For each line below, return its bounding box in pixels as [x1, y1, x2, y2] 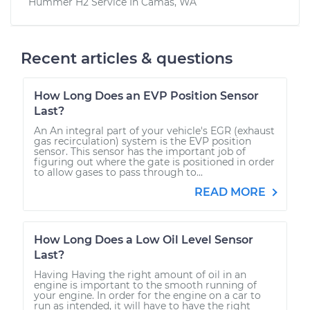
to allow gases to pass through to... [34, 165, 203, 179]
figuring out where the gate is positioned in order [34, 155, 275, 168]
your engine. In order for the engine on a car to [34, 289, 261, 302]
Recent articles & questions [21, 48, 232, 68]
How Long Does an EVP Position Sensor [34, 89, 259, 102]
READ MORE [194, 185, 268, 199]
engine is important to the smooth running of [34, 278, 257, 291]
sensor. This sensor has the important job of [34, 145, 246, 158]
